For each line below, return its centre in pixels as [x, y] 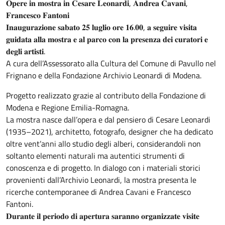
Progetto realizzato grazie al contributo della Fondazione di [106, 96]
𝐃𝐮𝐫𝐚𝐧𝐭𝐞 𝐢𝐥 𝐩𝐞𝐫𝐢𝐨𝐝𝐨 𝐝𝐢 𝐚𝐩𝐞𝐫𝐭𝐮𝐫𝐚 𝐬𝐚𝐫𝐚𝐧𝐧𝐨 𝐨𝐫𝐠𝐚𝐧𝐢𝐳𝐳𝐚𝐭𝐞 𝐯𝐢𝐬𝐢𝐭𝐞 [103, 216]
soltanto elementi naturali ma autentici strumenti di [95, 156]
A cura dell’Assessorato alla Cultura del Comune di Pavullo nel [111, 64]
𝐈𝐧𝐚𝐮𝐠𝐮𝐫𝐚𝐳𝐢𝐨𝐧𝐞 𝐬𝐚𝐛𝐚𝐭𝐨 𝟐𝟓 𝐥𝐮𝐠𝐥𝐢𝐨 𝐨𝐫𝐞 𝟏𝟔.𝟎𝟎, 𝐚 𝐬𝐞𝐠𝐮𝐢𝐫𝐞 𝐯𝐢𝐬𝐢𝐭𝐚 [101, 27]
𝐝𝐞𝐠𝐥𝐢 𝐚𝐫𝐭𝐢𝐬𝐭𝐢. [26, 51]
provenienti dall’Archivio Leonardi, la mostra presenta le [101, 180]
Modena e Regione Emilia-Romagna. [68, 108]
